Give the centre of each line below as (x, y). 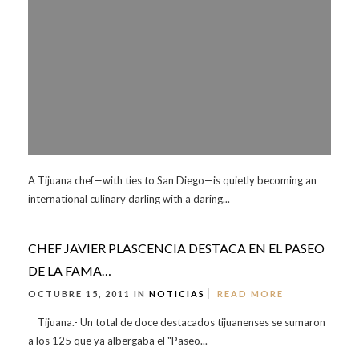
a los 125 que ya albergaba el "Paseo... (118, 341)
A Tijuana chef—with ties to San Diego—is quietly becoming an (172, 180)
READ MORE (250, 294)
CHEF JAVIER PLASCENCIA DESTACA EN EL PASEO (176, 248)
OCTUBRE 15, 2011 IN (89, 294)
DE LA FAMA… (70, 270)
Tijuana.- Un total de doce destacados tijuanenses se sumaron (177, 322)
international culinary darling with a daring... (129, 199)
